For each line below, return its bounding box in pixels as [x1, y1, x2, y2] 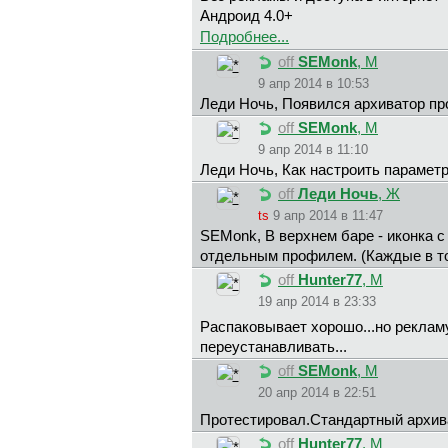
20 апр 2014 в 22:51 [258, 385, 376, 401]
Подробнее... [200, 29, 289, 46]
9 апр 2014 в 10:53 [258, 76, 369, 92]
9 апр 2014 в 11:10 [258, 142, 368, 158]
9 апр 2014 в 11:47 [273, 208, 383, 224]
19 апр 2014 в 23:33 [258, 294, 376, 310]
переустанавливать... [200, 339, 347, 356]
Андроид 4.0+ [200, 8, 293, 25]
